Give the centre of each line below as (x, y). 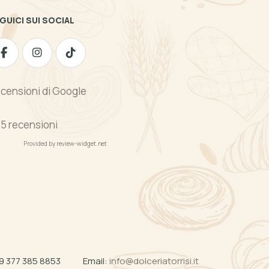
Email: (96, 261)
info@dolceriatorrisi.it (154, 261)
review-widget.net (82, 144)
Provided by (40, 144)
